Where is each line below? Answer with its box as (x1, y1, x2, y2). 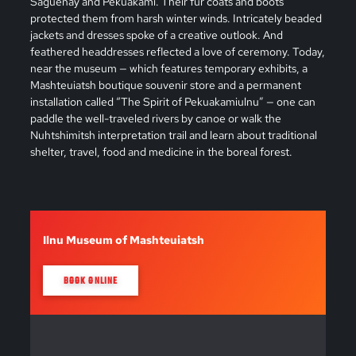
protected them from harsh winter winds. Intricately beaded (29, 10, 322, 25)
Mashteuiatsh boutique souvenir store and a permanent (29, 76, 301, 92)
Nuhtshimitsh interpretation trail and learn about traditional (29, 126, 317, 142)
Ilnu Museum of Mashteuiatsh (42, 231, 204, 247)
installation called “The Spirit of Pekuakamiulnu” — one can (29, 93, 315, 109)
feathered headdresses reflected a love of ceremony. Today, (29, 43, 325, 59)
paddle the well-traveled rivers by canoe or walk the (29, 110, 281, 126)
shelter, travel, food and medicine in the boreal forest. (29, 143, 292, 159)
